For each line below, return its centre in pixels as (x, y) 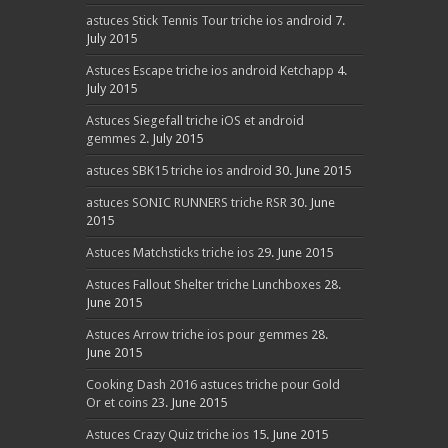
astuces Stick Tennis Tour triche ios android (208, 20)
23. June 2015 (188, 402)
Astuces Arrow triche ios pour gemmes (196, 334)
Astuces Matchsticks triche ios (169, 252)
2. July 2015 (170, 138)
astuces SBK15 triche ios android (178, 170)
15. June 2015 (289, 434)
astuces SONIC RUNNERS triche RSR (186, 202)
